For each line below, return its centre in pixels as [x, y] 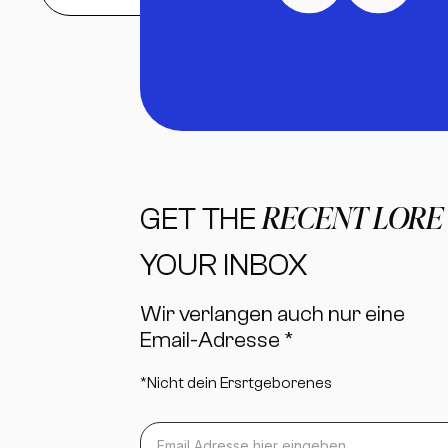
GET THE [201, 218]
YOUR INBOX [224, 264]
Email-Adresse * [216, 340]
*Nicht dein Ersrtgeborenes [236, 383]
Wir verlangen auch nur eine [272, 314]
